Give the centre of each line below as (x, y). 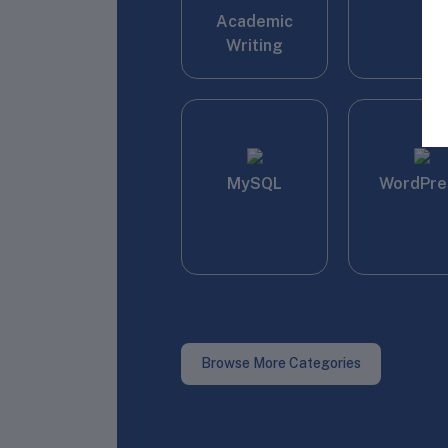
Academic (254, 21)
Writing (254, 45)
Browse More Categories (281, 363)
